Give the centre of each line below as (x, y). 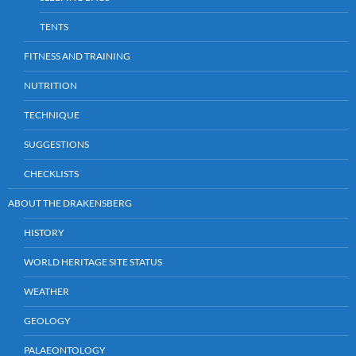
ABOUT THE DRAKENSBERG (70, 203)
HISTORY (44, 232)
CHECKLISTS (51, 173)
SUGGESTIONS (56, 144)
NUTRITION (50, 85)
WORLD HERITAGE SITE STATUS (93, 261)
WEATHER (46, 291)
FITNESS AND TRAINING (77, 56)
